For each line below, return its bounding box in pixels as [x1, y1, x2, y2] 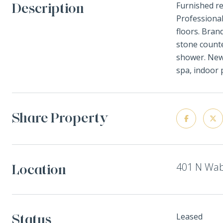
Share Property [12, 109, 109, 126]
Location [12, 161, 66, 178]
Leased [176, 211, 203, 222]
